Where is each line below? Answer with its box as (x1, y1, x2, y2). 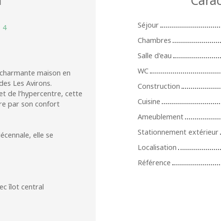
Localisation (138, 142, 177, 152)
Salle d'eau (138, 50, 172, 60)
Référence (138, 157, 171, 167)
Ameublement (138, 111, 184, 121)
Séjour (138, 20, 159, 30)
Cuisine (138, 96, 160, 106)
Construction (138, 81, 180, 91)
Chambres (138, 35, 171, 45)
